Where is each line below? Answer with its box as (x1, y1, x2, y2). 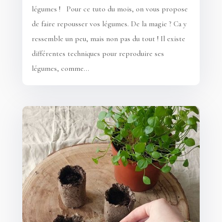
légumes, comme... (31, 64, 89, 73)
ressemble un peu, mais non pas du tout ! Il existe (31, 34, 185, 44)
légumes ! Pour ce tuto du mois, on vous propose (31, 4, 188, 14)
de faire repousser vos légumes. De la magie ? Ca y (31, 19, 186, 29)
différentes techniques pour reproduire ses (31, 49, 164, 58)
